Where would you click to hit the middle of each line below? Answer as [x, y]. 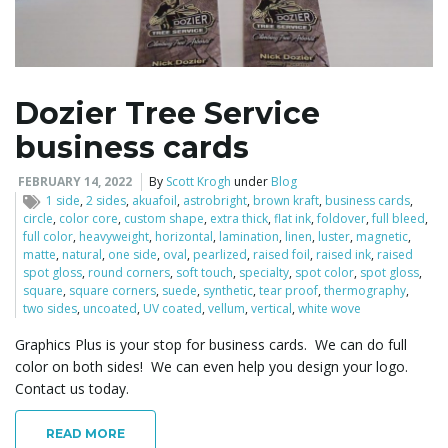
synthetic [228, 291]
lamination [249, 237]
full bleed [398, 219]
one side [132, 255]
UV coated [172, 309]
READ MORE [85, 434]
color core [88, 219]
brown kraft [286, 201]
